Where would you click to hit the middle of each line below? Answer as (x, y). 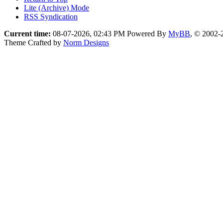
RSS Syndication (51, 17)
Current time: (27, 34)
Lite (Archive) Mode (56, 8)
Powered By (148, 34)
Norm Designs (86, 43)
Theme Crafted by (34, 43)
